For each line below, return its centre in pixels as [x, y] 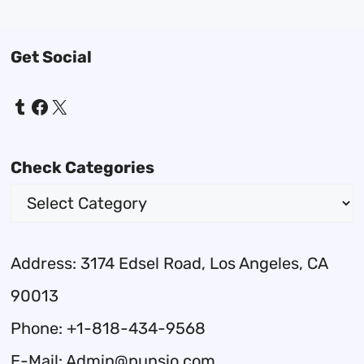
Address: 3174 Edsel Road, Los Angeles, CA [169, 263]
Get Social [52, 57]
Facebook [73, 106]
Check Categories [83, 167]
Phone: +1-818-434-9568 [108, 328]
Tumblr [41, 106]
